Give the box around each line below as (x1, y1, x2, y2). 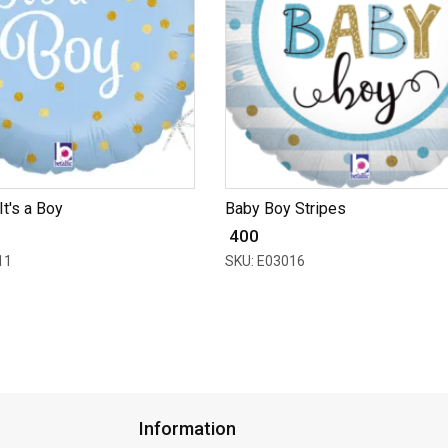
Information (139, 417, 236, 439)
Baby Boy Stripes (224, 198, 346, 218)
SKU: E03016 (224, 252, 305, 269)
